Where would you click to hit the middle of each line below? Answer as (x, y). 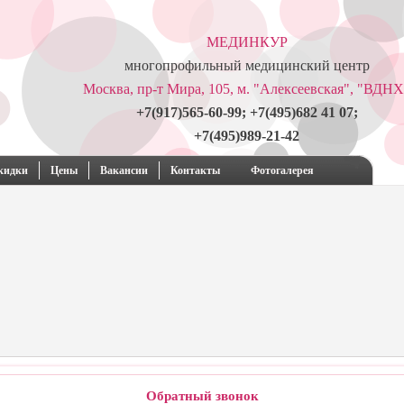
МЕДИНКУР (247, 42)
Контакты (195, 170)
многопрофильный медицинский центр (247, 65)
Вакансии (124, 170)
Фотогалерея (282, 170)
